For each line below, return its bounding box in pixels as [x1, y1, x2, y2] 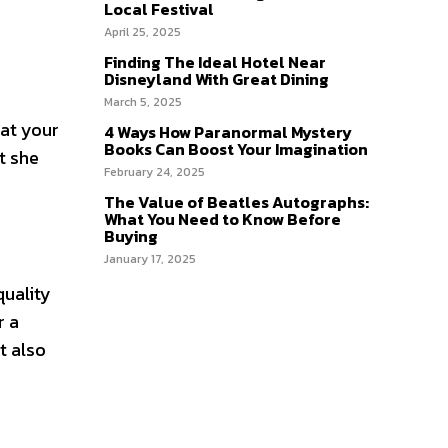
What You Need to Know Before [104, 207, 341, 231]
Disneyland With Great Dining [104, 67, 329, 91]
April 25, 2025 [104, 23, 181, 41]
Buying [104, 224, 158, 248]
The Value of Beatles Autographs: [104, 190, 369, 214]
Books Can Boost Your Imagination [104, 137, 368, 161]
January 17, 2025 [104, 250, 196, 268]
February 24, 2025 [104, 163, 205, 181]
